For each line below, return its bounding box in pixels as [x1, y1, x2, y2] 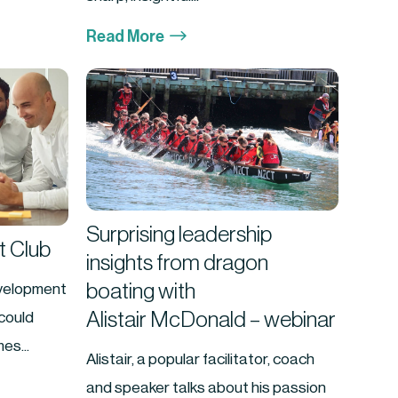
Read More [86, 28, 165, 45]
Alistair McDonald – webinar [86, 308, 337, 331]
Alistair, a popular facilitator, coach [86, 351, 315, 367]
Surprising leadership [86, 223, 273, 246]
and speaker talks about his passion [86, 379, 327, 395]
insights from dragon [86, 251, 269, 275]
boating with [86, 280, 196, 303]
